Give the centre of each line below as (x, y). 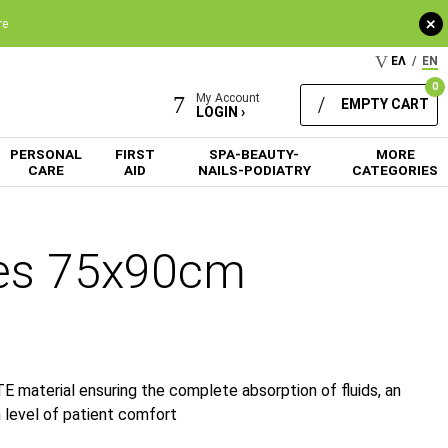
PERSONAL (45, 153)
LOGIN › (220, 112)
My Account (228, 98)
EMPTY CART (385, 103)
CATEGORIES (395, 169)
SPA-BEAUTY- (254, 153)
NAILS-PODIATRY (254, 169)
